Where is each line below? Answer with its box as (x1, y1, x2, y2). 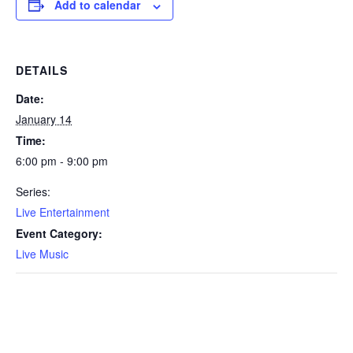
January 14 (16, 111, 72, 128)
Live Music (16, 246, 69, 262)
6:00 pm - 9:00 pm (16, 153, 108, 169)
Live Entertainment (16, 204, 110, 221)
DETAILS (16, 62, 68, 79)
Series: (16, 184, 50, 200)
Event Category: (16, 225, 102, 242)
